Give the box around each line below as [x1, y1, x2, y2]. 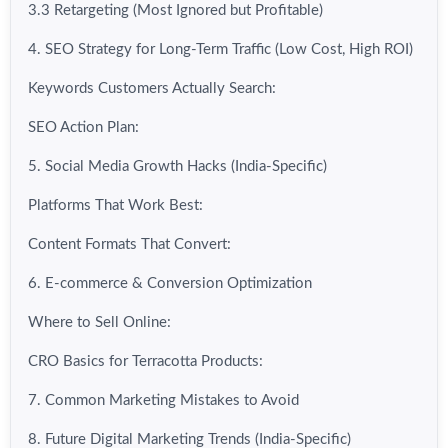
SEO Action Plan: [28, 120, 139, 136]
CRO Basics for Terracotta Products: [28, 354, 263, 370]
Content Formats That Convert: [28, 237, 231, 253]
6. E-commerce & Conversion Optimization [28, 276, 312, 292]
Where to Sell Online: [28, 315, 171, 331]
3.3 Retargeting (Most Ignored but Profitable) [28, 3, 323, 19]
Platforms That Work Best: [28, 198, 203, 214]
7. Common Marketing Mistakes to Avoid [28, 393, 299, 409]
